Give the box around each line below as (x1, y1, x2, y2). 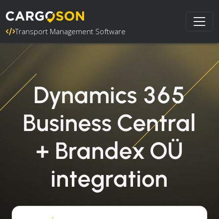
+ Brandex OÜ (36, 136, 183, 165)
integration (51, 164, 168, 193)
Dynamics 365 (34, 81, 185, 109)
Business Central (23, 109, 196, 137)
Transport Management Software (15, 26, 126, 36)
